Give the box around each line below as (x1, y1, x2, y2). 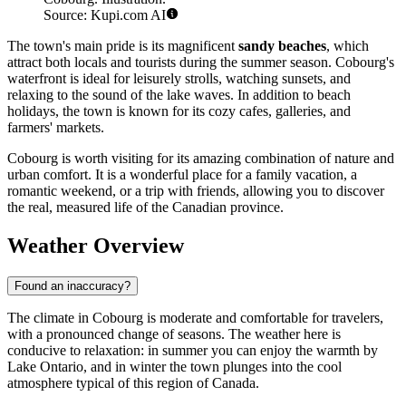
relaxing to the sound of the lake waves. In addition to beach (7, 87, 351, 103)
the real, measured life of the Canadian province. (7, 199, 284, 216)
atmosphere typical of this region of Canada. (7, 374, 259, 391)
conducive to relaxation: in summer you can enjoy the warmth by (7, 342, 378, 358)
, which (326, 38, 369, 54)
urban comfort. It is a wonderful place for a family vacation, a (7, 167, 357, 183)
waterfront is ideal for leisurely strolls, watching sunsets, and (7, 71, 351, 87)
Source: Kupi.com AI (43, 7, 166, 24)
